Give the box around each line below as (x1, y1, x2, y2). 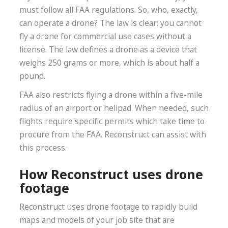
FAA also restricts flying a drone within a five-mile (19, 90, 203, 101)
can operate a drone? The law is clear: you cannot (19, 17, 202, 28)
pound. (19, 70, 45, 81)
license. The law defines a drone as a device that (19, 44, 197, 55)
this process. (19, 142, 67, 154)
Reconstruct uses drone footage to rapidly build (19, 201, 197, 212)
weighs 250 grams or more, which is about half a (19, 57, 199, 68)
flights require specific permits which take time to (19, 116, 205, 127)
